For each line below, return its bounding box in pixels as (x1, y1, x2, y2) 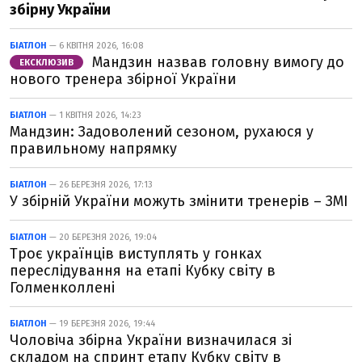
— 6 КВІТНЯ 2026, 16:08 (47, 40, 143, 51)
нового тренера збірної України (10, 70, 236, 88)
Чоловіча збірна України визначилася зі (10, 331, 292, 349)
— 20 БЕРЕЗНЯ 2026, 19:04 (47, 232, 157, 242)
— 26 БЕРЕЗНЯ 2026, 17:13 (47, 179, 153, 190)
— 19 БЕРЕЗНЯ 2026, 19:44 (47, 318, 155, 329)
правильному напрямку (10, 140, 177, 158)
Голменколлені (10, 279, 115, 297)
